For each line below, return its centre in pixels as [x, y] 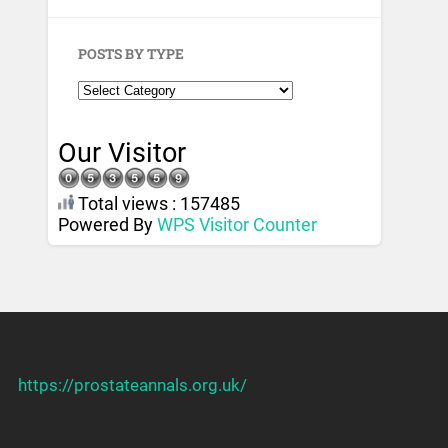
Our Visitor [122, 153]
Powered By [108, 225]
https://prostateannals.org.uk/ [132, 385]
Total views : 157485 [157, 204]
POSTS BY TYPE [131, 54]
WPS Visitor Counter [237, 225]
